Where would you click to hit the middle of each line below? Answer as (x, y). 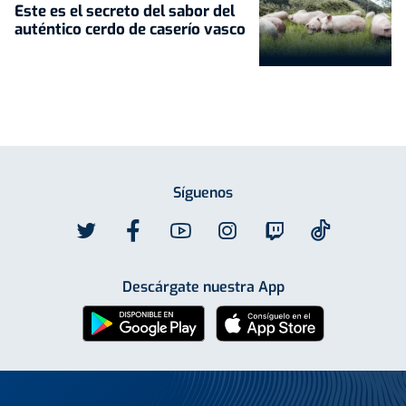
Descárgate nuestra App (203, 286)
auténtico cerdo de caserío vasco (130, 30)
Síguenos (203, 192)
